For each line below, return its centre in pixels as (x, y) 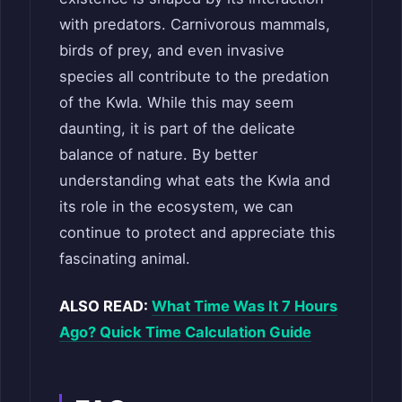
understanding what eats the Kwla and (195, 180)
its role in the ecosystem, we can (176, 206)
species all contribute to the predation (194, 76)
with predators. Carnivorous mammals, (195, 24)
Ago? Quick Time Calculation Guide (185, 332)
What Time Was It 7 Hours (245, 306)
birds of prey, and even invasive (172, 50)
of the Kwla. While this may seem (176, 102)
